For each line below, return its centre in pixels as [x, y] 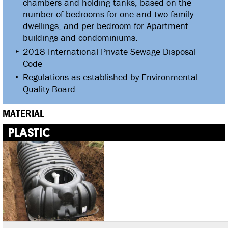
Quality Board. [50, 89]
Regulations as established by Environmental [110, 77]
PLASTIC [29, 133]
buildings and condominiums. [80, 38]
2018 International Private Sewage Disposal [109, 51]
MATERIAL [23, 113]
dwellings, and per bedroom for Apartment [106, 26]
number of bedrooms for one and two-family [108, 14]
